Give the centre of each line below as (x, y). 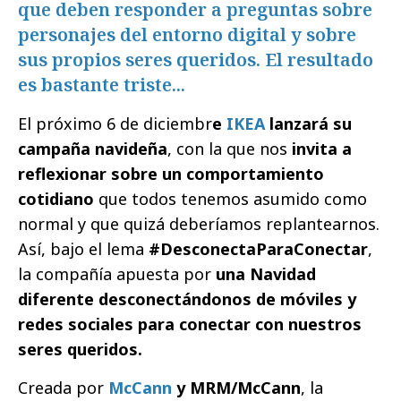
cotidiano (56, 198)
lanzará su (308, 123)
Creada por (63, 387)
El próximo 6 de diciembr (115, 123)
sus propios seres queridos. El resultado (196, 59)
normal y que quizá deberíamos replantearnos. (199, 223)
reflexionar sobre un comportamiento (171, 173)
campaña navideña (93, 148)
